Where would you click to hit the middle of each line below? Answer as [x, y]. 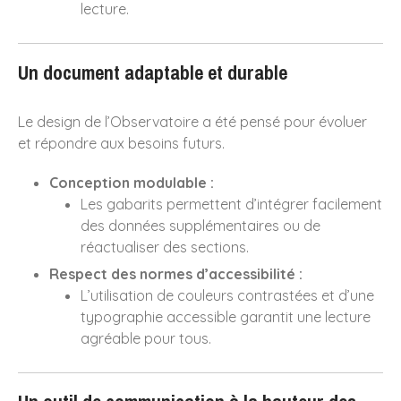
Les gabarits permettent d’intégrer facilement [231, 205]
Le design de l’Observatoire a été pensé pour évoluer [192, 122]
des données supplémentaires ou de [200, 226]
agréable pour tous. [146, 339]
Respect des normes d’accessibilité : [176, 274]
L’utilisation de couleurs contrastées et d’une [227, 296]
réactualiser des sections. [165, 247]
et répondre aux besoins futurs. [121, 144]
